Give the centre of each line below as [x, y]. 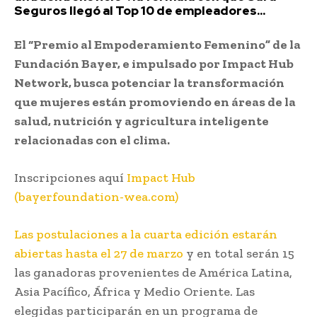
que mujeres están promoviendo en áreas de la [155, 102]
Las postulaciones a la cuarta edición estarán [146, 234]
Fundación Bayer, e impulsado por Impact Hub [154, 63]
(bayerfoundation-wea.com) [96, 196]
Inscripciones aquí [70, 177]
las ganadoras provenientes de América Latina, [153, 272]
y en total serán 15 [240, 253]
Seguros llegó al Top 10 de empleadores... [140, 10]
